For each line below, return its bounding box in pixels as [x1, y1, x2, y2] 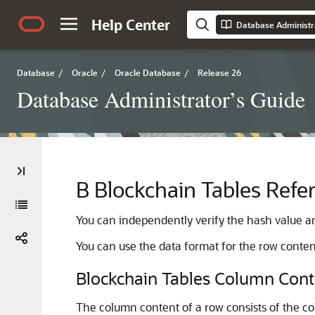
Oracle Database [115, 67, 181, 78]
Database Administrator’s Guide [17, 84, 305, 114]
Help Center [91, 15, 170, 34]
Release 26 [198, 67, 241, 78]
